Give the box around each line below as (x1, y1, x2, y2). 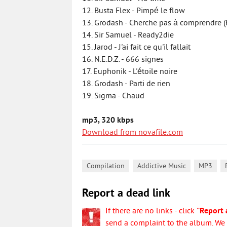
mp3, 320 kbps (82, 116, 134, 126)
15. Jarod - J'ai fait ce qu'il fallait (82, 43, 191, 53)
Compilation (87, 162, 125, 171)
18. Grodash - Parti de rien (82, 79, 170, 89)
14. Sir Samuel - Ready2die (82, 30, 174, 41)
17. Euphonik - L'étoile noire (82, 67, 177, 77)
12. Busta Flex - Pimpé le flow (82, 6, 185, 16)
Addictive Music (137, 162, 186, 171)
